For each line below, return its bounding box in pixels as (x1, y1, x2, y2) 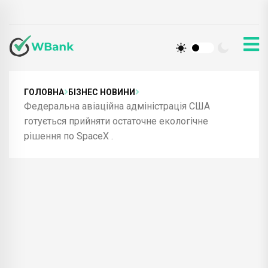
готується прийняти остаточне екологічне (24, 115, 208, 127)
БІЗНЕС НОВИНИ (68, 87, 135, 97)
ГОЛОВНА (24, 87, 64, 97)
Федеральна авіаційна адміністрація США (24, 100, 210, 112)
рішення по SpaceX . (24, 130, 113, 142)
